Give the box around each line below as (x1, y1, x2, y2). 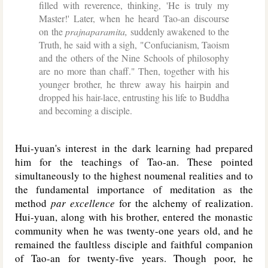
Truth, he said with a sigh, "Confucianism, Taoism (39, 38, 229, 51)
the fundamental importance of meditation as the (15, 182, 253, 196)
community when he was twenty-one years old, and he (15, 224, 253, 237)
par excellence (51, 196, 115, 210)
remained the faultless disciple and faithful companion (15, 237, 253, 251)
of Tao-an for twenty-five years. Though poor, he (15, 251, 253, 265)
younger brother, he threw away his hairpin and (39, 78, 229, 90)
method (15, 196, 51, 210)
